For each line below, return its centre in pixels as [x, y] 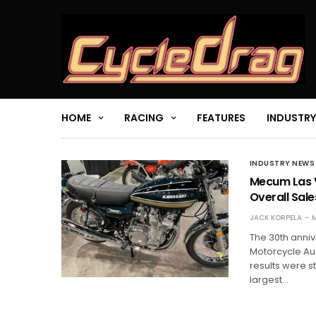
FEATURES [221, 118]
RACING [144, 118]
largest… [269, 279]
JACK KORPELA [275, 217]
